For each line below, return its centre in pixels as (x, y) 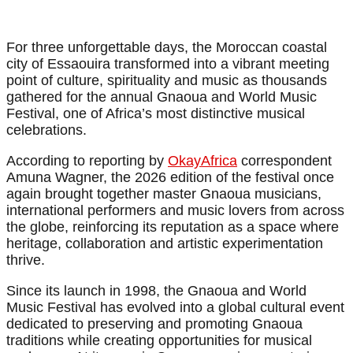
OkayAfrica (203, 161)
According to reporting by (87, 161)
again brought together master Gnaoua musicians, (164, 194)
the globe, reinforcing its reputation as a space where (173, 227)
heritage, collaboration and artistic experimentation (165, 244)
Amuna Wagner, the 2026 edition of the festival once (170, 178)
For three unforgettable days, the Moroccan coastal (167, 48)
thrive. (26, 260)
